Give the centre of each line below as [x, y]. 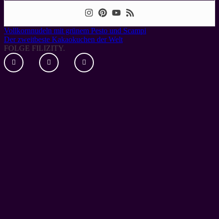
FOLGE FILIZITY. [34, 48]
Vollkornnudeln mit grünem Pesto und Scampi [75, 30]
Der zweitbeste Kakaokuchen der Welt [63, 39]
